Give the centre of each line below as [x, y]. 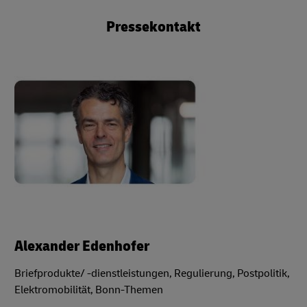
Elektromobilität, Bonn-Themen [89, 290]
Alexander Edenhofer [82, 246]
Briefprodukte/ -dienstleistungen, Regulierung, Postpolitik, [152, 273]
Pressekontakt [153, 26]
